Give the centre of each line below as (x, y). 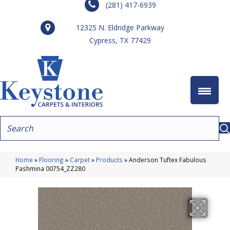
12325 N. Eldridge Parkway (120, 27)
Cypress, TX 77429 (120, 40)
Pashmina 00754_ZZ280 (50, 168)
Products (109, 159)
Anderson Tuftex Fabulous (168, 159)
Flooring (51, 159)
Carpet (80, 159)
